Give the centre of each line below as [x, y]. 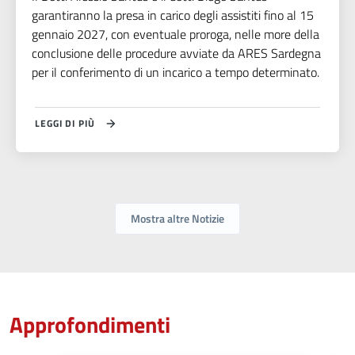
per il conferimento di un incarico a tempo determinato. [176, 73]
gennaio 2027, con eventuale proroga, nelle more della [176, 34]
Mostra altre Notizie [177, 219]
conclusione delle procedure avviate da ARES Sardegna [176, 53]
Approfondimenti [90, 325]
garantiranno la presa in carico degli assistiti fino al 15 [173, 15]
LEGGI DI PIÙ [65, 124]
